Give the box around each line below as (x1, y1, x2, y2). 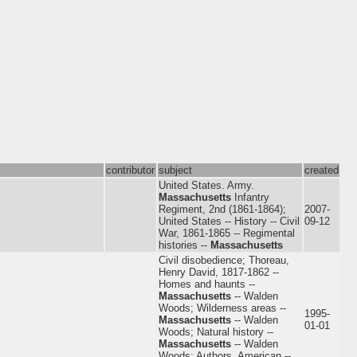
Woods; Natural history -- (159, 325, 273, 338)
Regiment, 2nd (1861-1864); (159, 202, 286, 215)
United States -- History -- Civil (159, 214, 300, 227)
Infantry (231, 190, 269, 203)
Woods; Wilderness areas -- (159, 301, 286, 314)
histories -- (159, 238, 210, 251)
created (304, 163, 339, 176)
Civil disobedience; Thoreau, (159, 253, 289, 266)
